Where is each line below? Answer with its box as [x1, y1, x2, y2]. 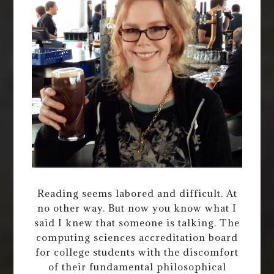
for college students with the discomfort [35, 245, 239, 258]
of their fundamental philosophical [48, 260, 226, 273]
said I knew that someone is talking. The [34, 216, 240, 229]
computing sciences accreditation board [36, 231, 238, 243]
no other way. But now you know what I [37, 201, 237, 214]
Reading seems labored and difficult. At [37, 187, 237, 199]
